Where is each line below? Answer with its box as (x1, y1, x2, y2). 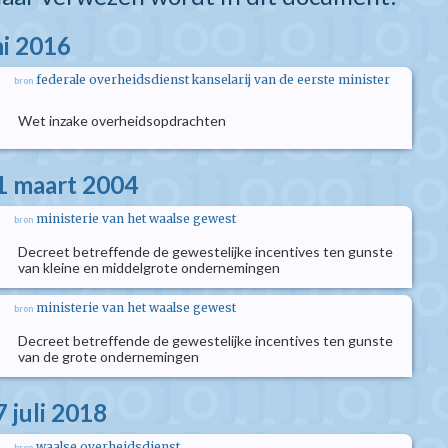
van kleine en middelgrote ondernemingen (18, 259, 280, 276)
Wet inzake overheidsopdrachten (18, 112, 226, 129)
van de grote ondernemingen (18, 348, 199, 365)
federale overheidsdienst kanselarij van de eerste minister (36, 72, 390, 87)
